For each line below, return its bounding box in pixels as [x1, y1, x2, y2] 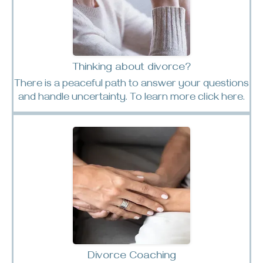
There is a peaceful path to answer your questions [14, 78, 249, 92]
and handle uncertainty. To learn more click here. [18, 92, 245, 105]
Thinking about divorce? [72, 61, 191, 75]
